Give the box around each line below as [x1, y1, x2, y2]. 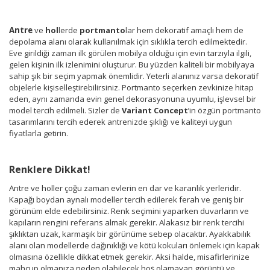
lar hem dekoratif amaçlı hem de [125, 24, 243, 36]
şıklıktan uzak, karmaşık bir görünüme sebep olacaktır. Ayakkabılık [9, 228, 251, 239]
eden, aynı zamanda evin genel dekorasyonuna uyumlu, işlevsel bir [9, 93, 256, 104]
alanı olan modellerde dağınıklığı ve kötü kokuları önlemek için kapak [9, 239, 260, 251]
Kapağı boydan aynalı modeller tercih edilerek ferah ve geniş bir [9, 193, 243, 205]
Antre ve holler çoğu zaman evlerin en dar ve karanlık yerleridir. [9, 182, 241, 193]
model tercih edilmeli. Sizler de [9, 104, 122, 116]
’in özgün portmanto [188, 104, 261, 116]
